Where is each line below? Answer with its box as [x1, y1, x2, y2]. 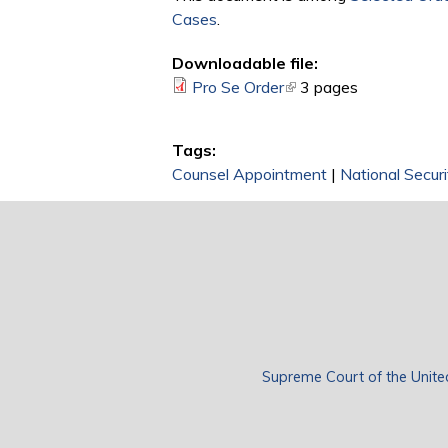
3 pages [300, 77, 358, 98]
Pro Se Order [192, 77, 284, 98]
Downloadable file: [172, 53, 318, 74]
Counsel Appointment [172, 164, 327, 185]
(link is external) [284, 77, 395, 98]
